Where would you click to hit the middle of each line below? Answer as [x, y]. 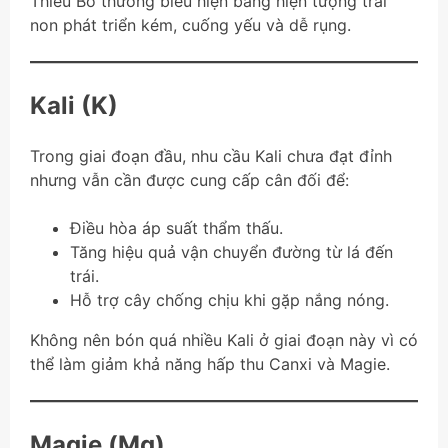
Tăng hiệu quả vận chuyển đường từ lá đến [231, 252]
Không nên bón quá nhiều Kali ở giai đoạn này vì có [224, 340]
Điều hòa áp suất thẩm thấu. [176, 228]
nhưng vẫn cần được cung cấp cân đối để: [189, 180]
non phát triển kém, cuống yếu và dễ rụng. [190, 25]
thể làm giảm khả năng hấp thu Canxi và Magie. [210, 364]
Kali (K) [74, 106]
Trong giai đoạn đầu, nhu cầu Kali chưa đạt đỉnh [211, 156]
